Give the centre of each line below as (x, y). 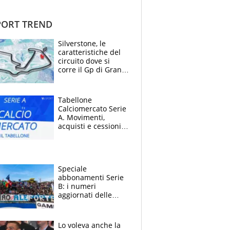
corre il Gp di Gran (90, 69)
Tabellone (75, 100)
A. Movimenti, (81, 117)
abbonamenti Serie (91, 177)
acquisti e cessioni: (91, 126)
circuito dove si (84, 61)
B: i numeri (77, 186)
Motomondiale (83, 87)
